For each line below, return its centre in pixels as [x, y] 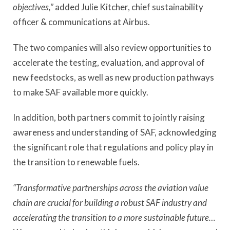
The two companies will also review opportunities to [112, 47]
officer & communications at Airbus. [81, 22]
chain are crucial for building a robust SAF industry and [110, 202]
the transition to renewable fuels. [76, 162]
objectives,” [33, 7]
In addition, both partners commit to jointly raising [109, 118]
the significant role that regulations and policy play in [113, 147]
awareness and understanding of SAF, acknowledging [115, 132]
